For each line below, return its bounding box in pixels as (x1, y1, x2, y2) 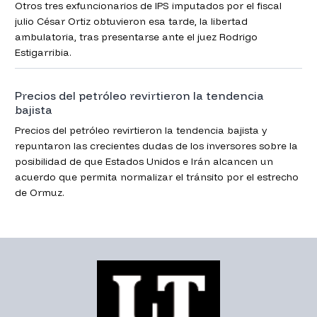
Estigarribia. (14, 45, 71, 59)
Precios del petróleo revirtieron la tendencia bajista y (14, 123, 267, 137)
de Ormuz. (14, 185, 64, 199)
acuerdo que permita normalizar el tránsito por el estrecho (14, 170, 299, 183)
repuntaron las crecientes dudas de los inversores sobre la (14, 139, 298, 152)
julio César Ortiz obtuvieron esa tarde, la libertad (14, 14, 248, 28)
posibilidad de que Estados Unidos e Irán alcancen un (14, 154, 273, 168)
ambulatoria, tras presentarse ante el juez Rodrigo (14, 30, 258, 43)
